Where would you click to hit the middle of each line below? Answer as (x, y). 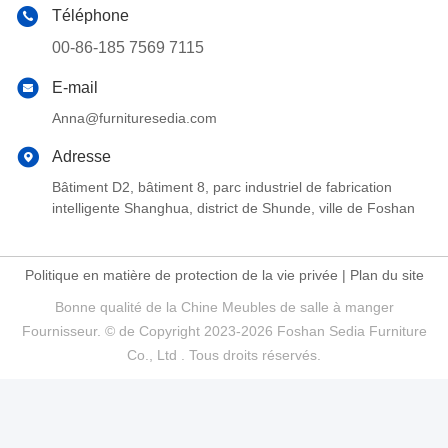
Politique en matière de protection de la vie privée (181, 275)
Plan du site (386, 275)
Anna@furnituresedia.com (134, 118)
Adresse (81, 157)
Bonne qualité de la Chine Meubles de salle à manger (224, 307)
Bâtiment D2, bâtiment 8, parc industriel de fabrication (222, 187)
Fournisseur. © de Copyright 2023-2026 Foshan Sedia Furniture (224, 331)
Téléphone (90, 16)
